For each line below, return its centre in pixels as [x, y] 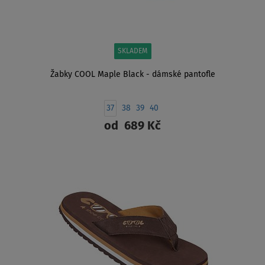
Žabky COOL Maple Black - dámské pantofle [132, 75]
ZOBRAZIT [132, 156]
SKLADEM [132, 52]
